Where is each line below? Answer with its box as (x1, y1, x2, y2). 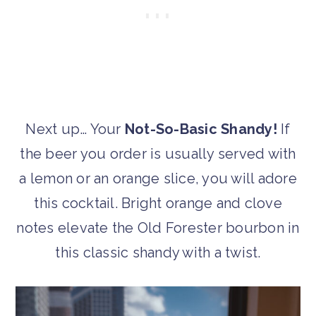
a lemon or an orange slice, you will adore (19, 169, 297, 187)
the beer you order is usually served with (20, 145, 296, 162)
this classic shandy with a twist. (55, 243, 261, 261)
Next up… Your (25, 120, 125, 138)
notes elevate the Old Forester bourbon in (16, 219, 300, 236)
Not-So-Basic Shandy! (124, 120, 277, 138)
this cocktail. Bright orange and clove (34, 194, 282, 212)
